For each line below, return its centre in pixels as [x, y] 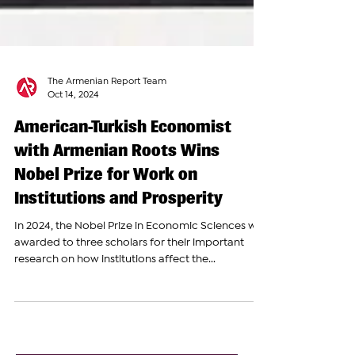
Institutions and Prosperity [118, 241]
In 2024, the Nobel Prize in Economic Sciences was [141, 269]
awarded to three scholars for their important [129, 286]
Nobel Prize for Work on [106, 218]
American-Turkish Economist [123, 170]
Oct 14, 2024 [73, 138]
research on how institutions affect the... [115, 303]
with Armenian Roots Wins [117, 194]
